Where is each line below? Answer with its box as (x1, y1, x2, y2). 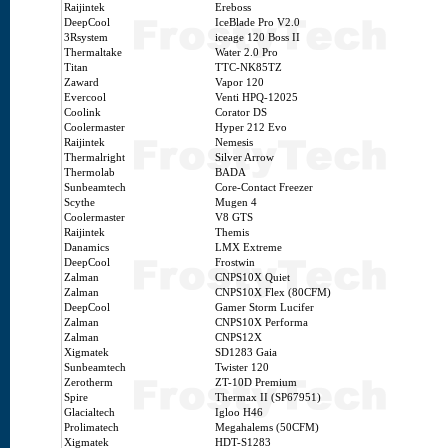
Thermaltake (64, 47, 122, 58)
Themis (215, 227, 249, 238)
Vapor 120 (215, 77, 264, 88)
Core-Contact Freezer (215, 182, 313, 193)
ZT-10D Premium (215, 377, 297, 388)
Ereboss (215, 2, 251, 13)
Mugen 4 (215, 197, 257, 208)
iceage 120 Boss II (215, 32, 300, 43)
